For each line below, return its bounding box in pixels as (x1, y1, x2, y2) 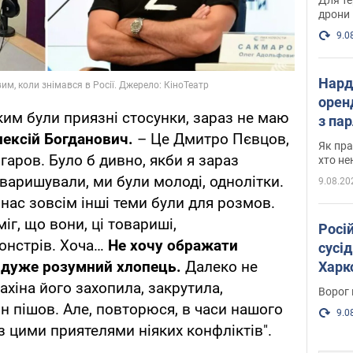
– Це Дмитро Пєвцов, (133, 129, 289, 148)
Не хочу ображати (108, 236, 238, 255)
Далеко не (185, 257, 258, 276)
